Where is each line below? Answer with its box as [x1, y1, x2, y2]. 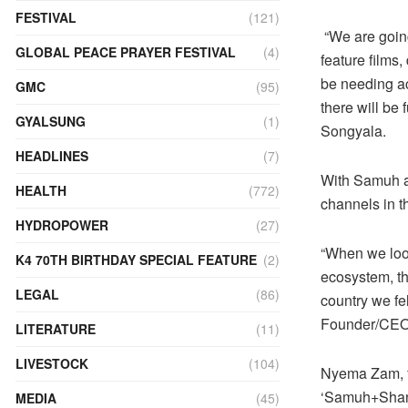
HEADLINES [15, 147, 88, 165]
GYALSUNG [15, 112, 86, 130]
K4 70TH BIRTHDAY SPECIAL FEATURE [15, 250, 257, 269]
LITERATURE [15, 320, 96, 338]
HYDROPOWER [15, 216, 108, 234]
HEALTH [15, 181, 66, 199]
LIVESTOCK [15, 354, 88, 372]
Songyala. [321, 119, 386, 141]
